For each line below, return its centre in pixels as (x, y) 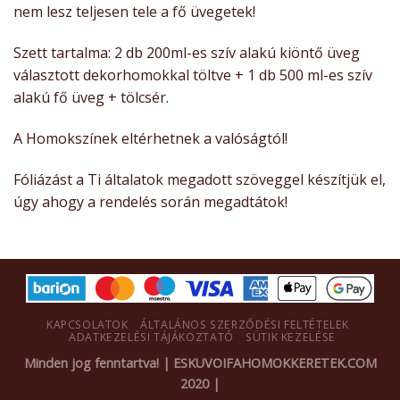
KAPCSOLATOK (87, 324)
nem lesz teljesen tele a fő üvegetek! (134, 12)
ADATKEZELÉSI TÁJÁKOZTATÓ (151, 337)
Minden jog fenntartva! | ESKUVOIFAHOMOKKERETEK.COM (200, 362)
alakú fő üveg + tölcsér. (91, 98)
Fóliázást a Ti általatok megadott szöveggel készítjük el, (200, 179)
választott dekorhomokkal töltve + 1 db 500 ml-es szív (193, 75)
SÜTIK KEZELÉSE (291, 337)
